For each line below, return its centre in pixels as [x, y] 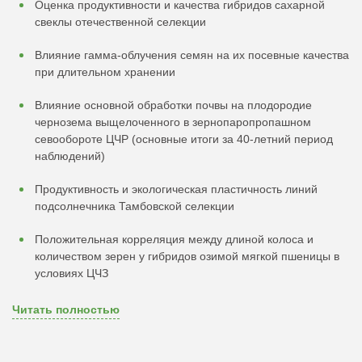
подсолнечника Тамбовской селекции [135, 206]
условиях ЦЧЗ [72, 273]
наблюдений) [70, 156]
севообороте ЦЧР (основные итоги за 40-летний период [184, 139]
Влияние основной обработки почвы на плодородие [173, 105]
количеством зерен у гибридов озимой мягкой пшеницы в [187, 256]
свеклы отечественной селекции [120, 22]
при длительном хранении [105, 72]
